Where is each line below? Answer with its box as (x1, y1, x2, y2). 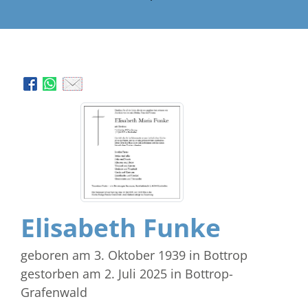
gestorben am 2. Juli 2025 (21, 265, 167, 282)
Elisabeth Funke (21, 210, 221, 245)
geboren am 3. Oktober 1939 (21, 246, 186, 263)
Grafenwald (21, 283, 87, 300)
